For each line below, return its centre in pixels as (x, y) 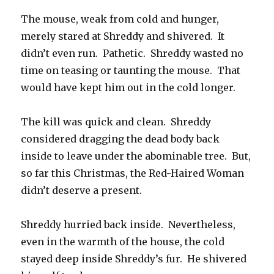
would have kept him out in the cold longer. (128, 88)
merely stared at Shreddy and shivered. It (123, 36)
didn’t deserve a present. (82, 191)
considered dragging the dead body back (120, 139)
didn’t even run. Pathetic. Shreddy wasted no (132, 54)
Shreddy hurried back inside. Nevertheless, (128, 225)
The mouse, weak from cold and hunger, (120, 19)
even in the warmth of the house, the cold (123, 242)
